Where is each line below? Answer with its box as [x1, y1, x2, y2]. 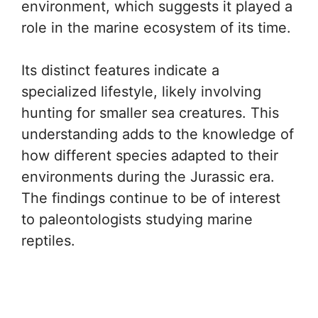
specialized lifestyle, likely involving [21, 83, 261, 100]
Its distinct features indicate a [21, 62, 219, 79]
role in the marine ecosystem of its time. [21, 19, 291, 36]
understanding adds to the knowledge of [21, 126, 294, 143]
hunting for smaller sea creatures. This [21, 104, 279, 121]
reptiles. [21, 232, 75, 249]
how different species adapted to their [21, 147, 278, 164]
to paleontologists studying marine [21, 211, 253, 228]
